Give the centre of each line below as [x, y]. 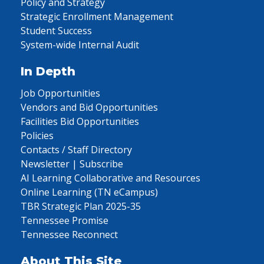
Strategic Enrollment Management [97, 16]
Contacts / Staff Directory [76, 150]
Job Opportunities [60, 93]
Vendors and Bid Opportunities [89, 107]
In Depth [48, 71]
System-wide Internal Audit [80, 45]
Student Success [56, 31]
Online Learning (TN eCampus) [89, 192]
